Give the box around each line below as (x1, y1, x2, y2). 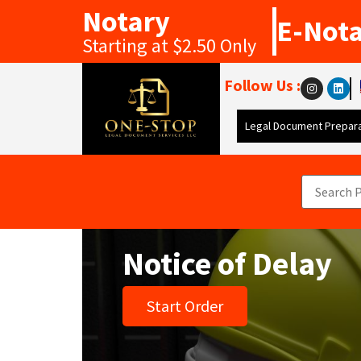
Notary (82, 3, 170, 39)
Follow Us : (224, 75, 301, 95)
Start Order (147, 296, 223, 316)
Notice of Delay (122, 243, 332, 284)
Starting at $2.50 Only (82, 33, 256, 58)
